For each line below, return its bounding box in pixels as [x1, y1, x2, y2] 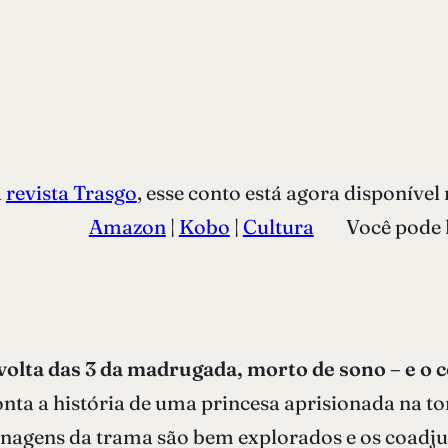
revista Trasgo [5, 179, 137, 205]
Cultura [242, 213, 314, 239]
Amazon [88, 213, 166, 239]
